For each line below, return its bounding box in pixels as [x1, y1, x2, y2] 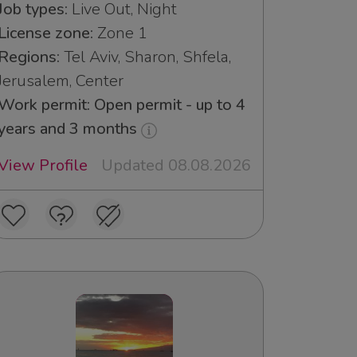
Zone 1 [93, 22, 147, 45]
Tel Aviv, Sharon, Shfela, [60, 46, 231, 69]
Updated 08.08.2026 [101, 155, 251, 177]
